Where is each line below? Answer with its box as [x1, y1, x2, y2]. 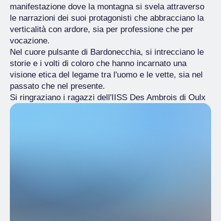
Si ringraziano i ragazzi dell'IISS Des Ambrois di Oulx [10, 93, 206, 102]
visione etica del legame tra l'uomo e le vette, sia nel [10, 70, 203, 79]
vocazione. [10, 36, 52, 45]
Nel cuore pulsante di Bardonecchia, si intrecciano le [10, 47, 204, 57]
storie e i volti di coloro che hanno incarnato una [10, 59, 186, 68]
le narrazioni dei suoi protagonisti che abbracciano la [10, 13, 204, 23]
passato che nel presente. [10, 81, 105, 91]
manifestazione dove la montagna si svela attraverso [10, 2, 204, 11]
